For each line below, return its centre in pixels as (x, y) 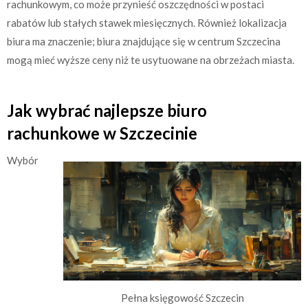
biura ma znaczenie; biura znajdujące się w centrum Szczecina (144, 41)
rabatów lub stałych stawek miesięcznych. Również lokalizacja (147, 23)
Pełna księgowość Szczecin (182, 297)
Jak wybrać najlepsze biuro (107, 110)
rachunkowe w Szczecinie (102, 133)
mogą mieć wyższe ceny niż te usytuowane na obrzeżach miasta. (151, 60)
